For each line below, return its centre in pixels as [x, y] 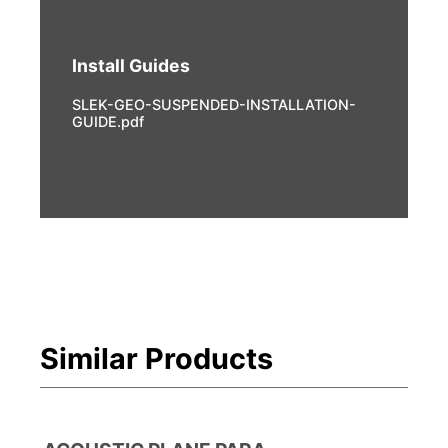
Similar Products [156, 358]
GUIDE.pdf [108, 121]
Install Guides [131, 65]
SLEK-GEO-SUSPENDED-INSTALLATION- [214, 104]
